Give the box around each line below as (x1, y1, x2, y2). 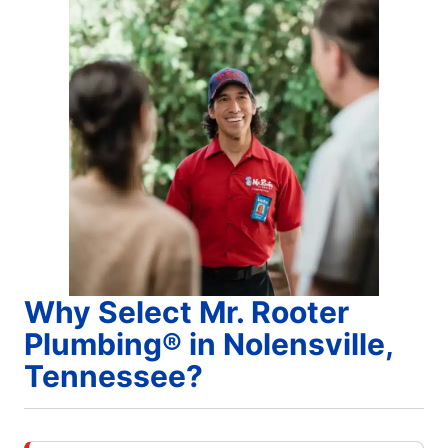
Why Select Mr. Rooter (24, 293, 349, 330)
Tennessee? (24, 357, 203, 394)
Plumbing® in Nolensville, (24, 325, 394, 362)
